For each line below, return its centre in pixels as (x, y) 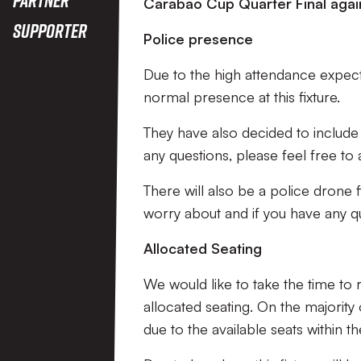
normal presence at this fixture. (242, 97)
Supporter (50, 30)
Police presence (198, 39)
